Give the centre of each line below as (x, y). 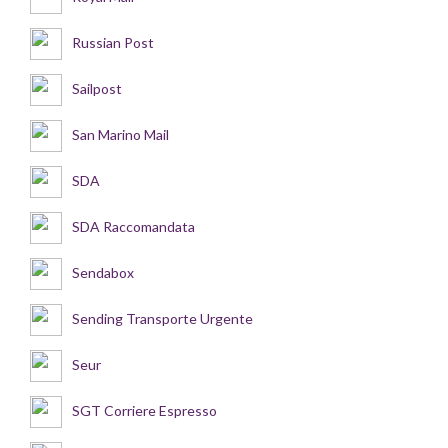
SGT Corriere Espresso (144, 410)
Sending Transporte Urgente (162, 318)
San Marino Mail (120, 134)
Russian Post (113, 42)
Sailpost (97, 88)
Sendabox (103, 272)
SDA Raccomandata (133, 226)
